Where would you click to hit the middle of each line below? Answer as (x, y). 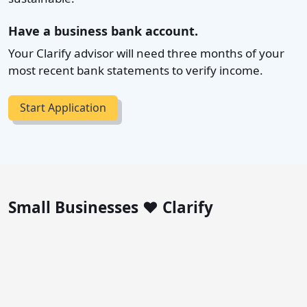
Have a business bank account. (103, 30)
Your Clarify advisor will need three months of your (146, 53)
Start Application (63, 108)
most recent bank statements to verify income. (136, 70)
